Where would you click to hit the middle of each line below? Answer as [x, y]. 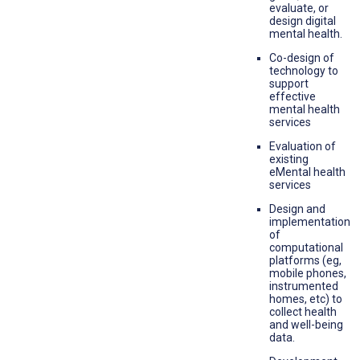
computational [306, 248]
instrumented [304, 286]
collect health [303, 312]
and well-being [306, 325]
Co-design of [302, 58]
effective [292, 97]
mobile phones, [308, 274]
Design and [297, 209]
